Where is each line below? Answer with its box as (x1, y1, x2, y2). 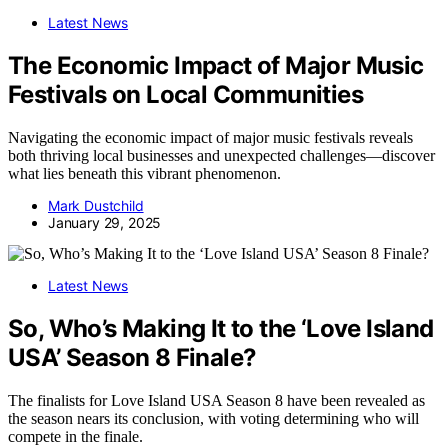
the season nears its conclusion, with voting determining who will (8, 409, 419, 427)
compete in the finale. (8, 427, 143, 445)
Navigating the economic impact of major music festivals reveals (8, 129, 413, 147)
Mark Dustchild (48, 197, 144, 215)
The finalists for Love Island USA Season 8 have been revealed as (8, 391, 425, 409)
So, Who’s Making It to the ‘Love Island (8, 313, 434, 343)
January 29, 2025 (48, 214, 162, 232)
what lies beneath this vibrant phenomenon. (8, 165, 281, 183)
